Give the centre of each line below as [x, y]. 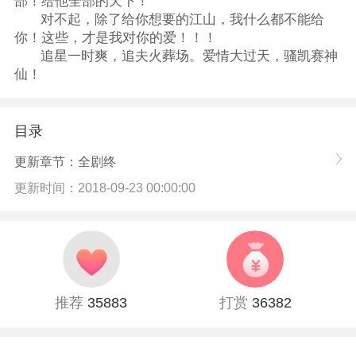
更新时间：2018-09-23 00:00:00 [104, 188]
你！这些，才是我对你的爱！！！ [115, 37]
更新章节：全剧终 [65, 162]
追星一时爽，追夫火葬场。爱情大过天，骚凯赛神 [190, 56]
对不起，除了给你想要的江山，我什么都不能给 [183, 19]
